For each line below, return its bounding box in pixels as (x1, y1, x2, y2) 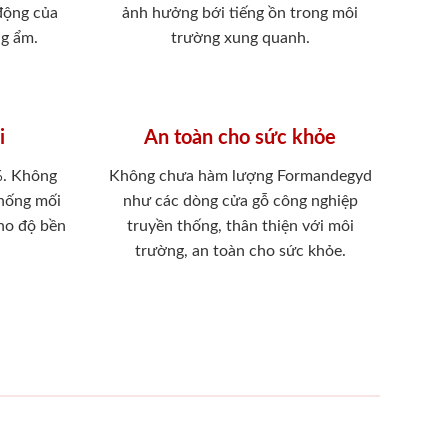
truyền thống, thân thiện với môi (126, 217, 354, 234)
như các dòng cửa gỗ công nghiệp (122, 192, 358, 209)
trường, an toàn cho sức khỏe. (134, 242, 346, 259)
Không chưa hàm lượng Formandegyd (108, 167, 372, 184)
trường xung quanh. (170, 29, 310, 46)
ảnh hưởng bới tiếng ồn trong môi (122, 4, 359, 21)
